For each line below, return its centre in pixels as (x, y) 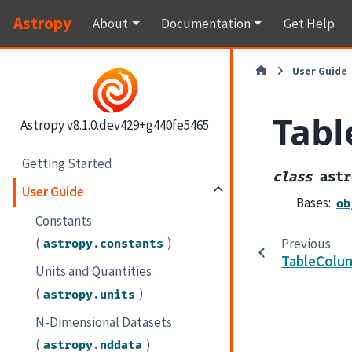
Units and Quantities (94, 271)
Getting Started (68, 163)
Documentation (205, 23)
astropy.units (90, 295)
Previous (306, 243)
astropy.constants (104, 244)
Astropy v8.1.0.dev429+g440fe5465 (115, 125)
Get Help (309, 23)
